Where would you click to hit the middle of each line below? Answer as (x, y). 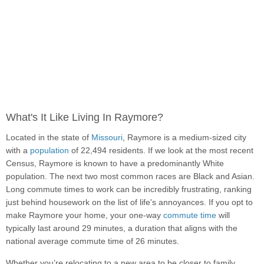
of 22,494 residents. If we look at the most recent (161, 151)
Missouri (107, 138)
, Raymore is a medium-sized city (184, 138)
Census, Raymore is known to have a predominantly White (115, 164)
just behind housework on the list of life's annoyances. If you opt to (129, 202)
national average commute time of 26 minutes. (93, 241)
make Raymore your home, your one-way (85, 215)
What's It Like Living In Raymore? (85, 118)
